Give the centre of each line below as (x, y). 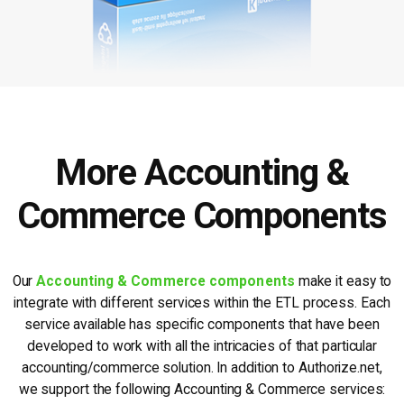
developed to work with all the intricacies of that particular (202, 347)
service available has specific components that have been (202, 325)
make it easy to (343, 282)
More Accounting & (202, 173)
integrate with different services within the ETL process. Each (202, 303)
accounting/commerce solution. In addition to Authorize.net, (202, 368)
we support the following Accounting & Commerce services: (202, 390)
